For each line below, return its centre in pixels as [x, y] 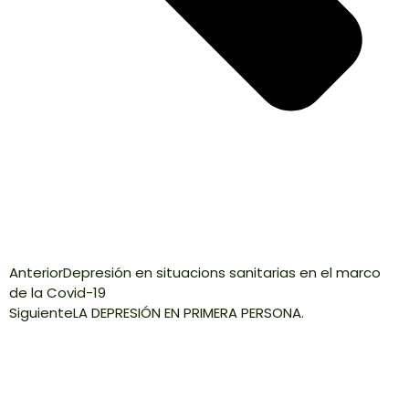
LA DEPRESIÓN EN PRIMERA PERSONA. [189, 312]
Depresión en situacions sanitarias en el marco [222, 272]
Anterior [36, 272]
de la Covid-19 [58, 292]
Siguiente [41, 312]
